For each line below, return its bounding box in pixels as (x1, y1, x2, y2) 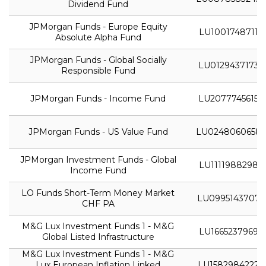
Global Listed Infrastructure (42, 231, 154, 242)
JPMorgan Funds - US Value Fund (28, 126, 168, 137)
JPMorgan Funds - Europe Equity (28, 21, 167, 32)
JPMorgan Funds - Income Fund (30, 93, 166, 104)
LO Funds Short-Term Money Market (21, 187, 175, 198)
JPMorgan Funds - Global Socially (29, 54, 167, 65)
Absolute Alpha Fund (55, 31, 141, 43)
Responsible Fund (61, 65, 135, 76)
